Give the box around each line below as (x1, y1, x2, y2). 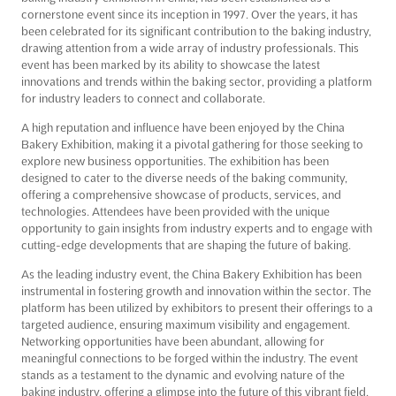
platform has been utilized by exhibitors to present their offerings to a (21, 301, 373, 314)
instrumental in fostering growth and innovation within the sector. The (21, 284, 371, 297)
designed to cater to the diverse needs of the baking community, (21, 171, 347, 184)
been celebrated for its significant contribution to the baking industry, (21, 24, 371, 37)
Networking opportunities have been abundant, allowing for (21, 334, 324, 347)
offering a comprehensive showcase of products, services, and (21, 187, 341, 201)
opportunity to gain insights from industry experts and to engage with (21, 221, 372, 234)
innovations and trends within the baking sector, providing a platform (21, 74, 372, 88)
